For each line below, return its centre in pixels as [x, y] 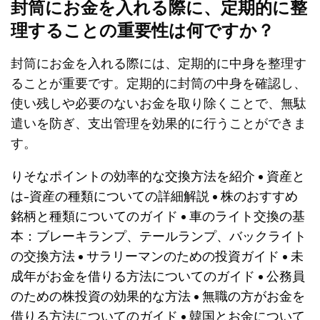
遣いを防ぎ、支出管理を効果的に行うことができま [159, 122]
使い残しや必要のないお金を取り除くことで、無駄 [159, 102]
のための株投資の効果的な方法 [101, 295]
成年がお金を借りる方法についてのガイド [133, 275]
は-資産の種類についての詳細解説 [110, 195]
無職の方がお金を [254, 295]
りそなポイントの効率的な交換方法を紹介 [133, 175]
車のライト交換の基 [247, 215]
